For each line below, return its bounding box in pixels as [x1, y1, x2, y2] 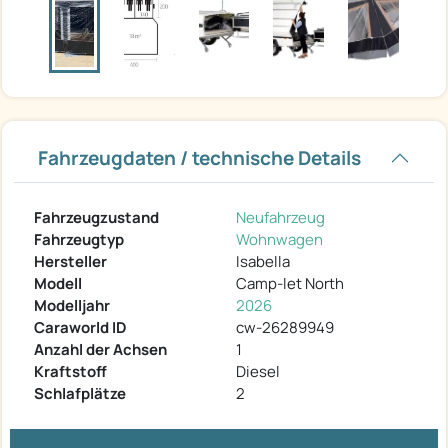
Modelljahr [34, 294, 110, 316]
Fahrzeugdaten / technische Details [38, 144, 361, 171]
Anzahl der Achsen [34, 338, 167, 360]
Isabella [236, 250, 290, 272]
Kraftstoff [34, 360, 107, 382]
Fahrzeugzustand [34, 206, 159, 228]
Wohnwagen [236, 228, 323, 250]
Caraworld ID [34, 316, 127, 338]
